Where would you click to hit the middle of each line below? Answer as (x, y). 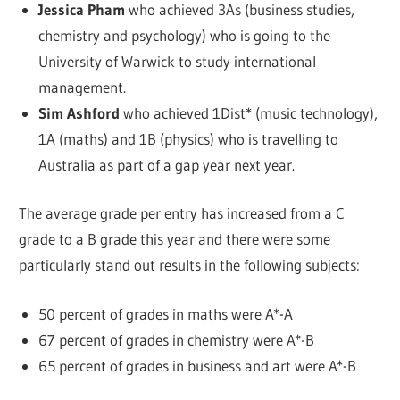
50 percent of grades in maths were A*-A (165, 313)
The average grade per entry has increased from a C (182, 213)
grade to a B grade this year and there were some (175, 239)
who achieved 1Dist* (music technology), (248, 112)
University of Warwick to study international (177, 61)
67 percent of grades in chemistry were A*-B (176, 339)
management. (82, 87)
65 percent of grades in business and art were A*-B (197, 365)
